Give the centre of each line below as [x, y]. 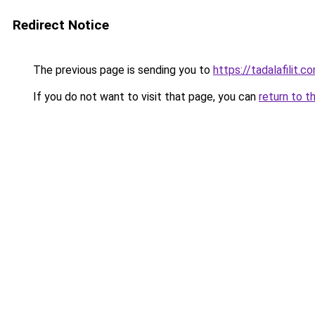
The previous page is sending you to [122, 70]
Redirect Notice [61, 25]
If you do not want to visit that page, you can [144, 97]
